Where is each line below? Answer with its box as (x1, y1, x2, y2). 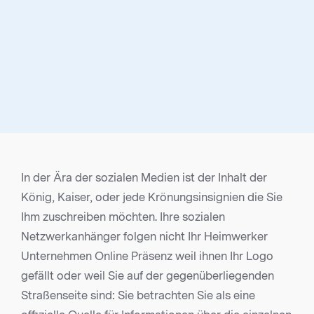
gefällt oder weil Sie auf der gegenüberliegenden (21, 269, 274, 283)
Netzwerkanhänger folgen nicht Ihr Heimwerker (21, 230, 268, 244)
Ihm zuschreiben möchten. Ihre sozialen (21, 210, 225, 224)
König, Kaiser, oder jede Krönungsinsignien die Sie (21, 191, 282, 205)
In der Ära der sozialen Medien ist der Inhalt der (21, 171, 267, 185)
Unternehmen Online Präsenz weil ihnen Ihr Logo (21, 250, 273, 264)
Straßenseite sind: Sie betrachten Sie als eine (21, 289, 255, 303)
